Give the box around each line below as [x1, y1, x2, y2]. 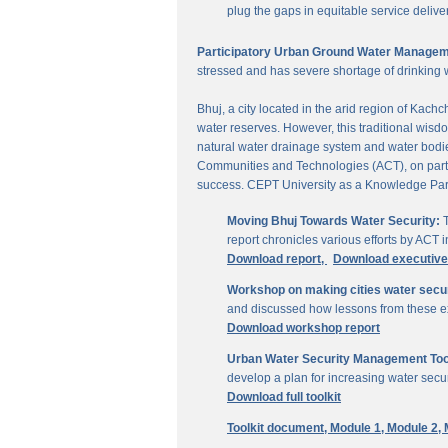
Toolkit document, [227, 421, 330, 435]
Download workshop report [227, 321, 380, 335]
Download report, [227, 252, 327, 266]
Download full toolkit [227, 390, 341, 404]
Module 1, [330, 421, 387, 435]
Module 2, [387, 421, 444, 435]
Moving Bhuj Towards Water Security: [227, 214, 440, 228]
